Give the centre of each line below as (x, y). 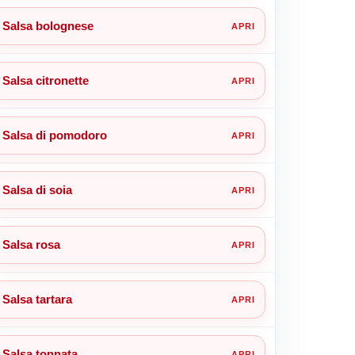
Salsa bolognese (48, 25)
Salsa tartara (37, 299)
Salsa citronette (45, 80)
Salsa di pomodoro (54, 135)
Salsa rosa (31, 244)
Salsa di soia (37, 189)
